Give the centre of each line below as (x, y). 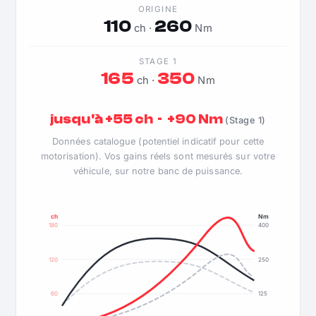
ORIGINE (158, 10)
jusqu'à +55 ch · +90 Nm (138, 119)
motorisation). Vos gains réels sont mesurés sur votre (158, 157)
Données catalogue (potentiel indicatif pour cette (158, 142)
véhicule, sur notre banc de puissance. (158, 171)
